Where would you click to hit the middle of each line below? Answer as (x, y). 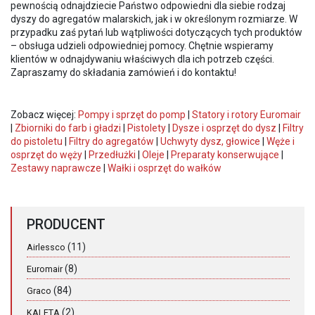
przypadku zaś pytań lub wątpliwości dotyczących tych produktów (156, 32)
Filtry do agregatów (111, 141)
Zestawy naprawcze (56, 168)
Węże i (281, 141)
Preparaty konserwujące (225, 154)
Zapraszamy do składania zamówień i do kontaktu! (123, 72)
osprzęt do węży (46, 154)
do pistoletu (37, 141)
